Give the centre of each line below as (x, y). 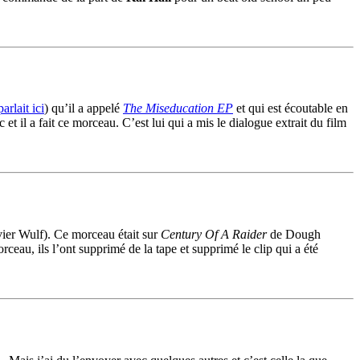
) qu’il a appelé (84, 108)
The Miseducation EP (178, 108)
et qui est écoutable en (290, 108)
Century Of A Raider (214, 235)
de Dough (294, 235)
